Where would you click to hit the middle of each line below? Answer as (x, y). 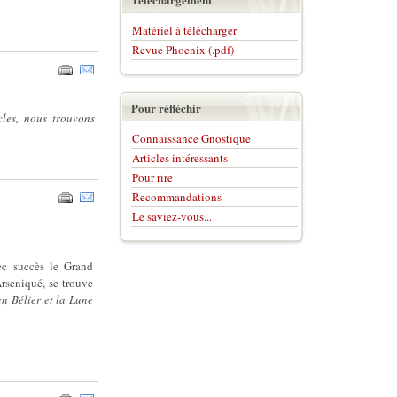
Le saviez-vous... (171, 216)
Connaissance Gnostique (191, 138)
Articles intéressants (179, 158)
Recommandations (176, 197)
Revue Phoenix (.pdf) (183, 50)
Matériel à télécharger (184, 30)
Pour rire (152, 177)
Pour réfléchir (166, 108)
